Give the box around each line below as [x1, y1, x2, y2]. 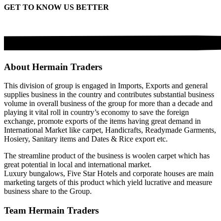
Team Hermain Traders [4, 205, 99, 216]
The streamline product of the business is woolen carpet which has [4, 151, 210, 160]
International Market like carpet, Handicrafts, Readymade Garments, [4, 126, 216, 135]
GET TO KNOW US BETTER [4, 2, 109, 11]
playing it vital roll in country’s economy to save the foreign [4, 108, 189, 117]
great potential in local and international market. [4, 160, 151, 169]
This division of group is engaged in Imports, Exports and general [4, 81, 208, 90]
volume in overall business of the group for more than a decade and [4, 99, 213, 108]
